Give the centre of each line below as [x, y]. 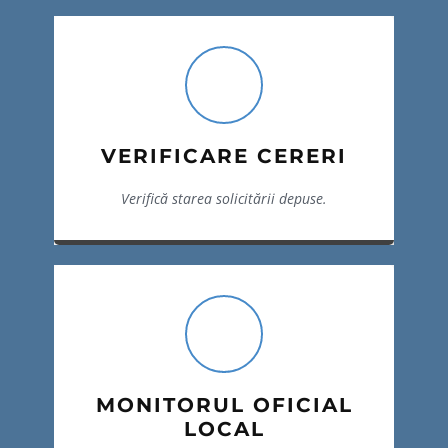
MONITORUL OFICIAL [224, 405]
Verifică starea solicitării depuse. [224, 198]
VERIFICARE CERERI [224, 156]
